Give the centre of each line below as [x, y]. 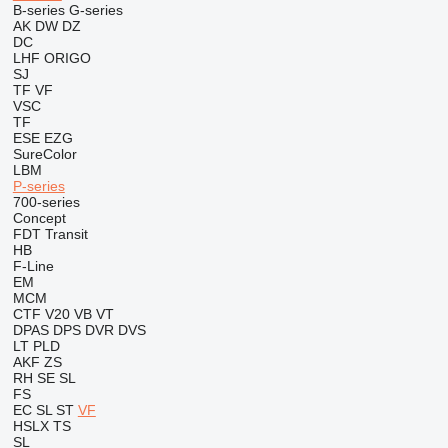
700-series [46, 202]
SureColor [44, 154]
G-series [95, 10]
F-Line [33, 266]
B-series [38, 10]
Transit [66, 234]
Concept [39, 218]
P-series [38, 186]
